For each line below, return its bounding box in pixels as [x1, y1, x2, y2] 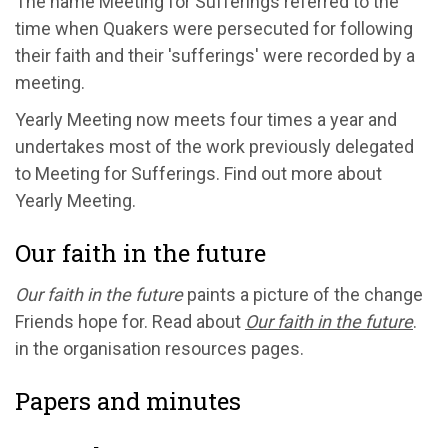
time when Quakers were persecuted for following [15, 17, 413, 39]
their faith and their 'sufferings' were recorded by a [15, 44, 415, 66]
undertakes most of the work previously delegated [15, 135, 414, 157]
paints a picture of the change [183, 283, 423, 305]
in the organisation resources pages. [15, 337, 304, 359]
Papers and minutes [15, 384, 241, 417]
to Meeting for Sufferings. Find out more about [15, 162, 382, 184]
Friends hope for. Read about [15, 310, 245, 332]
